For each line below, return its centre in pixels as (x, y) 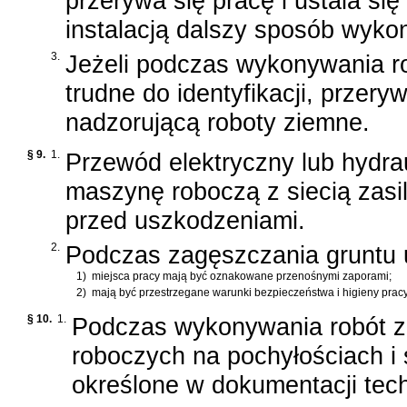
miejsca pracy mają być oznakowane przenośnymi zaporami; (242, 277)
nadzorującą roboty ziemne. (218, 123)
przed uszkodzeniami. (185, 221)
